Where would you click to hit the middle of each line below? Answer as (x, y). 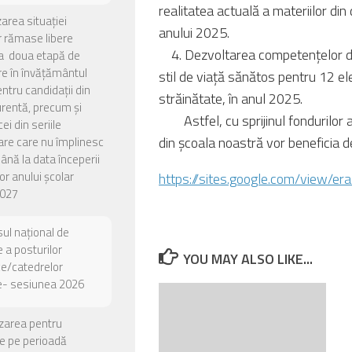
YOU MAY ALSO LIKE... (247, 259)
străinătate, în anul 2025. (231, 99)
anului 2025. (194, 33)
